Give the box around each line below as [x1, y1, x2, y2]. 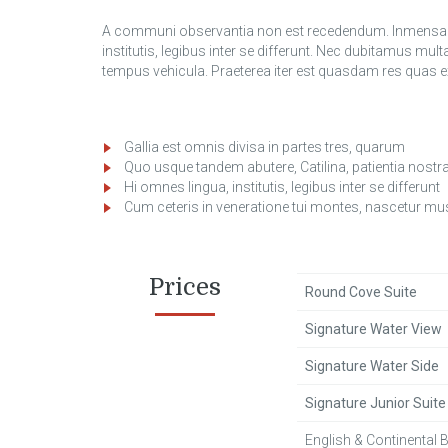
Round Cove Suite [305, 284, 417, 300]
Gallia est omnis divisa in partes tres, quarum [124, 139, 405, 155]
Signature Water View [305, 321, 442, 337]
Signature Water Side [305, 358, 439, 374]
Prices [148, 273, 221, 301]
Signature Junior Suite [305, 395, 446, 411]
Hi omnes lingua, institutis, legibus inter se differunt [124, 179, 440, 195]
